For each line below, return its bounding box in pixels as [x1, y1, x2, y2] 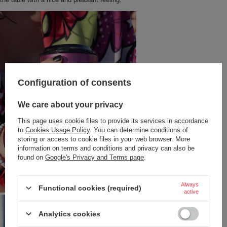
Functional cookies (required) [39, 183, 141, 192]
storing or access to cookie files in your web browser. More [18, 135, 190, 143]
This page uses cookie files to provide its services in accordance [18, 117, 208, 125]
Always [181, 181, 199, 187]
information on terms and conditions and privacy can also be [18, 144, 195, 152]
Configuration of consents [18, 78, 131, 88]
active [184, 188, 199, 195]
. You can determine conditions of [90, 126, 188, 134]
